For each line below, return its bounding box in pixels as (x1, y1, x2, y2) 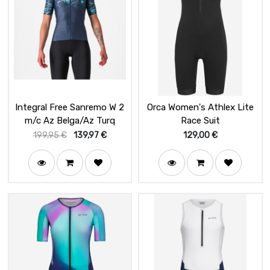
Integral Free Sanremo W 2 (15, 102, 125, 113)
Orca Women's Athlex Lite (146, 102, 254, 113)
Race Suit (180, 115, 220, 127)
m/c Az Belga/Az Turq (24, 115, 115, 127)
